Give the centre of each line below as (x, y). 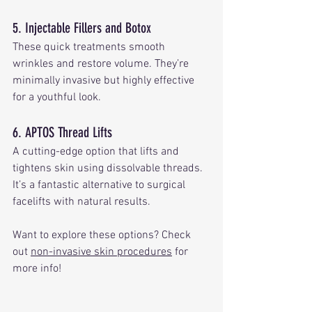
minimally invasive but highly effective (105, 80)
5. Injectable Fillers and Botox (82, 28)
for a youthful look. (57, 97)
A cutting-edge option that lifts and (97, 151)
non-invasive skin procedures (101, 252)
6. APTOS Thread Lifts (62, 132)
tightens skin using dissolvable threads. (109, 168)
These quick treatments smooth (90, 47)
